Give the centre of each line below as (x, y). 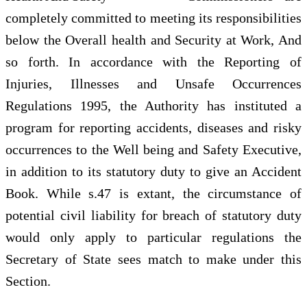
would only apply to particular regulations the (153, 237)
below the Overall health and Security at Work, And (153, 40)
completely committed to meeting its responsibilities (153, 18)
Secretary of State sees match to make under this (153, 259)
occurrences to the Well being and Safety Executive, (153, 150)
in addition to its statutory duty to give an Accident (153, 172)
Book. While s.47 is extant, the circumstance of (153, 194)
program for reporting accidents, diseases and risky (153, 128)
